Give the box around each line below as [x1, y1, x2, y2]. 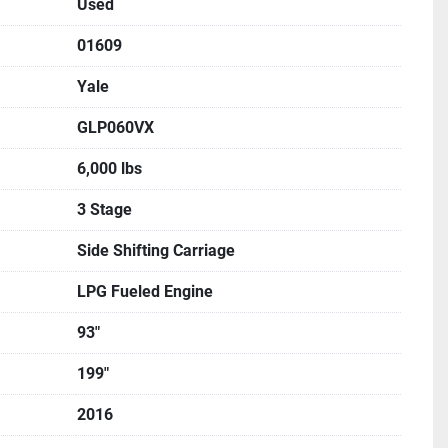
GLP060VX [77, 118, 154, 138]
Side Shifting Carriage [77, 241, 235, 261]
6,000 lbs [77, 159, 142, 179]
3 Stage [77, 200, 132, 220]
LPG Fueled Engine [77, 282, 213, 302]
